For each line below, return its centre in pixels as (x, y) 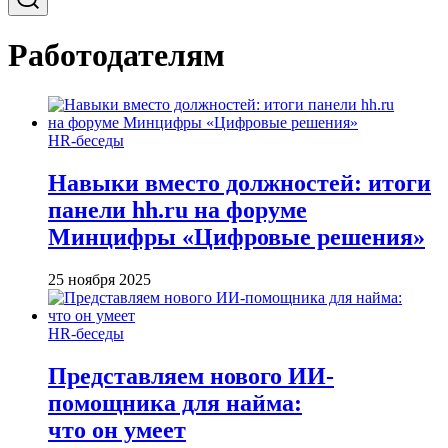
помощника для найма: (175, 402)
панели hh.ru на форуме (177, 209)
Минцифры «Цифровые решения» (236, 236)
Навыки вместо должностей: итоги (239, 182)
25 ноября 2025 (99, 279)
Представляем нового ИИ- (191, 375)
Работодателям (116, 55)
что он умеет (117, 429)
